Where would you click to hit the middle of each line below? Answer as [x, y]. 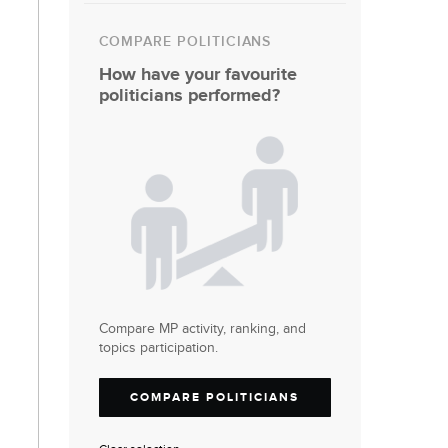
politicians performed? [189, 95]
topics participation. [158, 348]
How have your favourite [197, 74]
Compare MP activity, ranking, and [202, 329]
